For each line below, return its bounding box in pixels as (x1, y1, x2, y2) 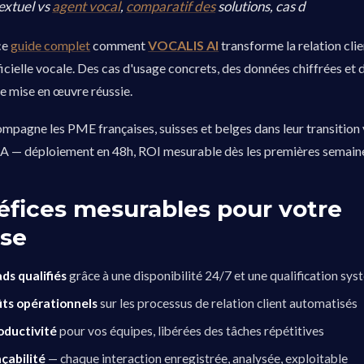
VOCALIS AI (148, 37, 219, 53)
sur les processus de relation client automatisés (97, 296, 358, 310)
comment (90, 37, 149, 53)
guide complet (11, 37, 91, 53)
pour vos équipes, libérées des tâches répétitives (57, 323, 325, 338)
